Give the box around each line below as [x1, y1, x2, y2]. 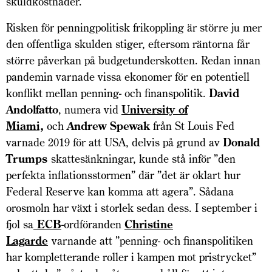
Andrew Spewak [67, 119, 150, 134]
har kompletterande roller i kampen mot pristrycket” [6, 250, 256, 265]
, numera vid [58, 103, 121, 117]
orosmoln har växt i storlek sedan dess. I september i [6, 201, 257, 216]
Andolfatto [6, 103, 58, 117]
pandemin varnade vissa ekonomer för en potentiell [6, 70, 250, 84]
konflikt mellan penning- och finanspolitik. [6, 86, 209, 101]
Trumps [6, 152, 51, 166]
